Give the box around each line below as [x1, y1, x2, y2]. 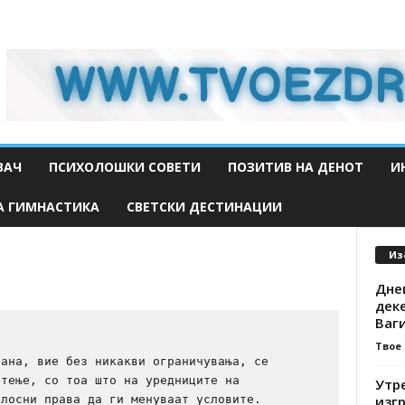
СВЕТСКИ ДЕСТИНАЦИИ [126, 198, 282, 215]
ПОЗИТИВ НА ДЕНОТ [227, 158, 363, 175]
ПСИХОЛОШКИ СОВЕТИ [48, 158, 201, 175]
